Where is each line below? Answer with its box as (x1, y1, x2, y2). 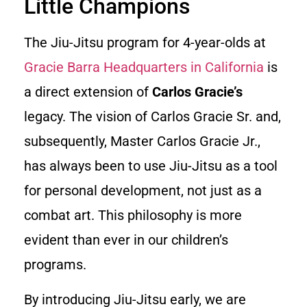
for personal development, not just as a (24, 182, 262, 199)
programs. (24, 256, 86, 273)
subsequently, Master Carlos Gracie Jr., (24, 133, 260, 150)
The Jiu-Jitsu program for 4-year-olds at (24, 34, 266, 51)
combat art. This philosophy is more (24, 207, 242, 224)
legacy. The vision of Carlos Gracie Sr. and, (24, 108, 281, 125)
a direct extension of (24, 84, 152, 101)
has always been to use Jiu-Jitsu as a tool (24, 158, 278, 175)
